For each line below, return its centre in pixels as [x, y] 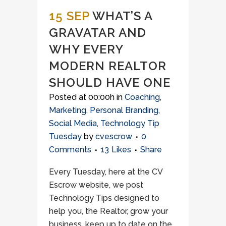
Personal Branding [124, 110]
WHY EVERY [86, 49]
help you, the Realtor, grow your [108, 211]
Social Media [73, 123]
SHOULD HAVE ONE [110, 82]
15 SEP [69, 16]
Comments [70, 150]
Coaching [142, 97]
